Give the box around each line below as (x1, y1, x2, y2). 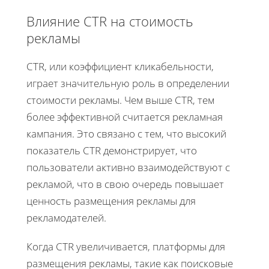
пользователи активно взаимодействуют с (26, 160, 230, 174)
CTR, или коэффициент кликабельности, (26, 59, 214, 73)
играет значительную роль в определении (26, 76, 229, 90)
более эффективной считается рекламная (26, 109, 223, 124)
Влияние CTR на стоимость (26, 11, 193, 30)
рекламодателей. (26, 210, 106, 225)
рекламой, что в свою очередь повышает (26, 177, 224, 191)
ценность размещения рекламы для (26, 193, 196, 208)
